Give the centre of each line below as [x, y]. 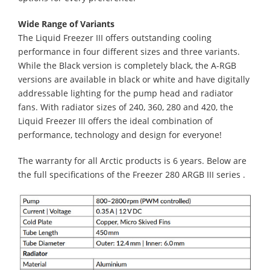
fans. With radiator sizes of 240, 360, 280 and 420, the [126, 107]
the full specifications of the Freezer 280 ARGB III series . [132, 175]
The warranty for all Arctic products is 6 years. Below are [132, 161]
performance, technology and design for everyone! [120, 135]
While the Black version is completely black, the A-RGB [127, 66]
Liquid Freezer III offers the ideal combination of [115, 121]
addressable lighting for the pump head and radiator [126, 93]
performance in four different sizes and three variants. [129, 52]
